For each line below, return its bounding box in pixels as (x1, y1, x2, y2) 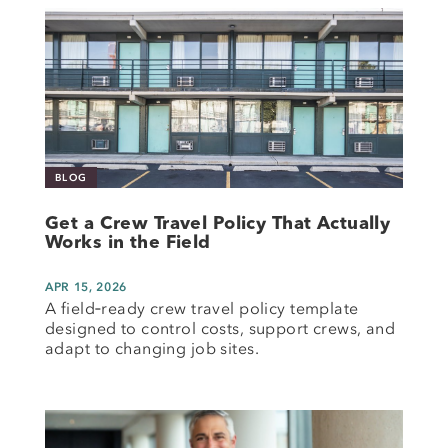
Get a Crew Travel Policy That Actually (45, 214, 391, 233)
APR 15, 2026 (45, 279, 127, 294)
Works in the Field (45, 233, 211, 252)
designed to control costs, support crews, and (45, 317, 396, 338)
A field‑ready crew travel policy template (45, 297, 359, 318)
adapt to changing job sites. (45, 337, 260, 358)
